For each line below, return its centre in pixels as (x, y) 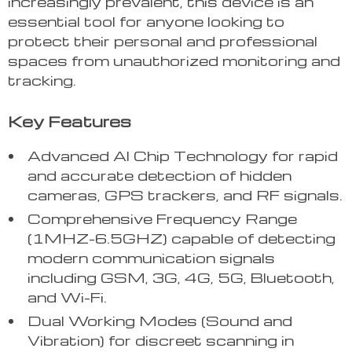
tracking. (42, 80)
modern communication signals (151, 258)
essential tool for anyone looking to (146, 21)
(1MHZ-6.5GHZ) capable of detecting (181, 238)
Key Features (70, 121)
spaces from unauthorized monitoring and (174, 60)
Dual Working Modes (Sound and (160, 321)
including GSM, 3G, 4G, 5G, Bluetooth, (181, 277)
